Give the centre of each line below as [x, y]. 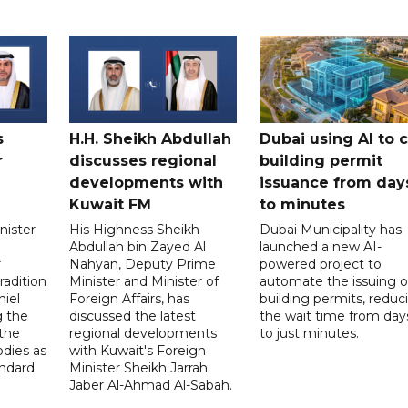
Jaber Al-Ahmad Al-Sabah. [151, 386]
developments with [147, 183]
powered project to [320, 265]
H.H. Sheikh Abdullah [151, 139]
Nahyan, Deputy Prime [143, 265]
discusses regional [143, 161]
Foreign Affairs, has [130, 299]
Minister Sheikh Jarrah [139, 368]
